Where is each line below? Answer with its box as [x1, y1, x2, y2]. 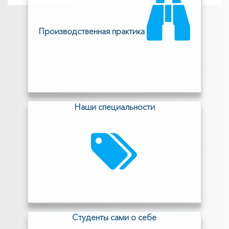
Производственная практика [38, 26, 147, 37]
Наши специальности [74, 102, 155, 112]
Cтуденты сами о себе [72, 212, 157, 223]
